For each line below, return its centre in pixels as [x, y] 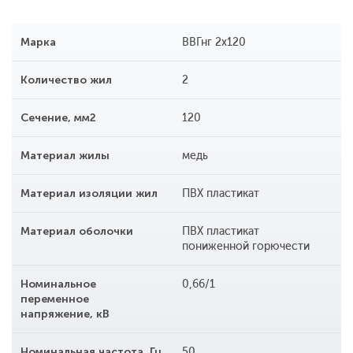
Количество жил [66, 80]
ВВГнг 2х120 [214, 43]
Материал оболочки [77, 232]
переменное [55, 299]
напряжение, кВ [65, 314]
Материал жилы [65, 156]
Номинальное [58, 284]
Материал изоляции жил [89, 194]
